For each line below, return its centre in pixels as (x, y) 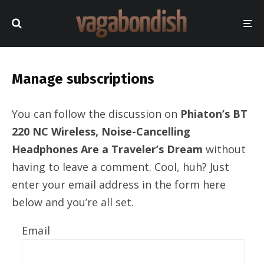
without (224, 149)
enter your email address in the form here (119, 184)
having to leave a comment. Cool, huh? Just (121, 167)
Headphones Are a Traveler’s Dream (107, 149)
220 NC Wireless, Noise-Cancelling (101, 131)
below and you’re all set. (73, 202)
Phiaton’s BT (214, 114)
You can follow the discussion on (96, 114)
